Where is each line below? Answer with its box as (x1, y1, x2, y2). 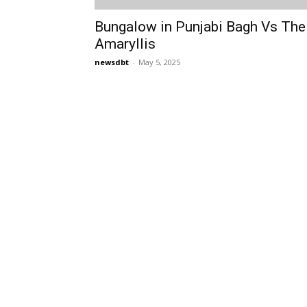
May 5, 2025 (138, 57, 180, 67)
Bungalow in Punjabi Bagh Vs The (95, 19, 306, 35)
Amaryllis (95, 36, 156, 52)
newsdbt (95, 57, 129, 67)
